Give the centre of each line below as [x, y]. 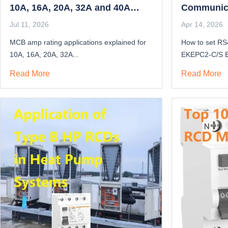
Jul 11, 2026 [29, 25]
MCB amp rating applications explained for [78, 42]
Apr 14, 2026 [202, 25]
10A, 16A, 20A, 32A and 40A [70, 8]
